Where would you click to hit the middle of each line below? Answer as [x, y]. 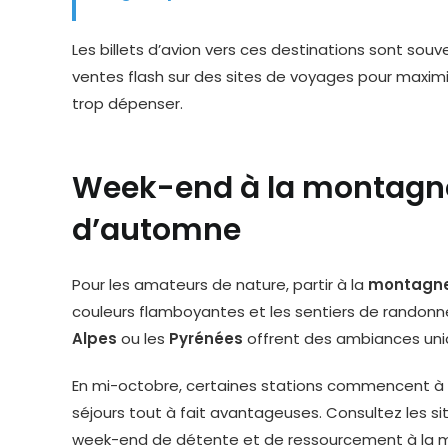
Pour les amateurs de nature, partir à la [220, 284]
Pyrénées [206, 338]
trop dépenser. [127, 103]
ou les [143, 338]
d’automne [156, 230]
